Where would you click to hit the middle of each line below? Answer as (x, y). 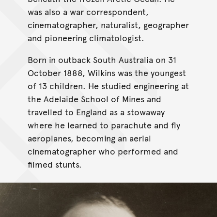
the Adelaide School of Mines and (94, 99)
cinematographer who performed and (103, 151)
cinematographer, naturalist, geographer (108, 25)
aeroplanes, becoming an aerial (89, 138)
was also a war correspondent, (88, 12)
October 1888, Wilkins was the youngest (107, 73)
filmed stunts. (54, 164)
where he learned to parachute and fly (104, 125)
